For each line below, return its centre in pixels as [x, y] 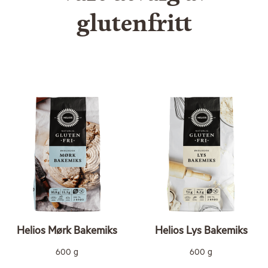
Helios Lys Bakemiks [201, 231]
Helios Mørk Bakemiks [67, 231]
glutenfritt [134, 24]
